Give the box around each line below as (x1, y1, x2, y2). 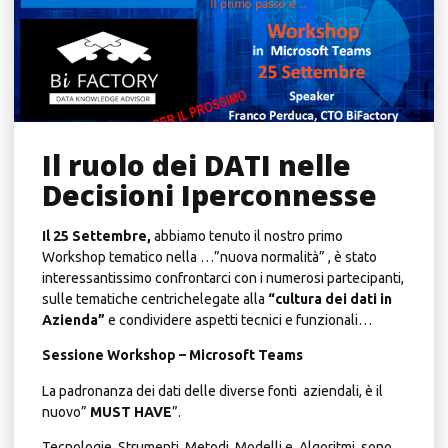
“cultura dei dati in (265, 291, 392, 307)
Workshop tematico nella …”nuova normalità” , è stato (42, 249, 377, 265)
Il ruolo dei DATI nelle (42, 146, 351, 184)
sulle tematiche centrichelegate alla (42, 291, 265, 307)
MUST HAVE (90, 403, 172, 420)
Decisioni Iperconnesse (42, 176, 377, 214)
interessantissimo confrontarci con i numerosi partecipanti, (42, 270, 404, 286)
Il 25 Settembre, (42, 228, 154, 244)
